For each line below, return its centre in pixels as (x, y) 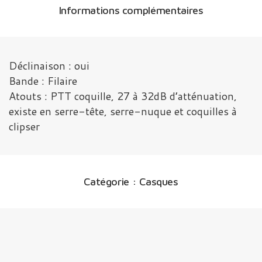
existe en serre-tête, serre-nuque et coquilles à (123, 111)
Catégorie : (110, 182)
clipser (24, 126)
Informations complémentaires (131, 10)
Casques (159, 182)
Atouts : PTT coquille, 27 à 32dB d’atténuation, (123, 96)
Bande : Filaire (43, 81)
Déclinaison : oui (49, 65)
